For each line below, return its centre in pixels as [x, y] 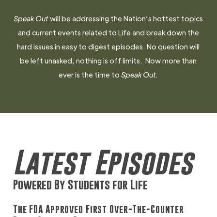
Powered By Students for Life [80, 185]
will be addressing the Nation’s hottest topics [126, 18]
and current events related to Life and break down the [108, 32]
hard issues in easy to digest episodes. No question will [108, 46]
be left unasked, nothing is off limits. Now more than [108, 61]
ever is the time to [90, 75]
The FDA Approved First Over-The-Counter [98, 209]
